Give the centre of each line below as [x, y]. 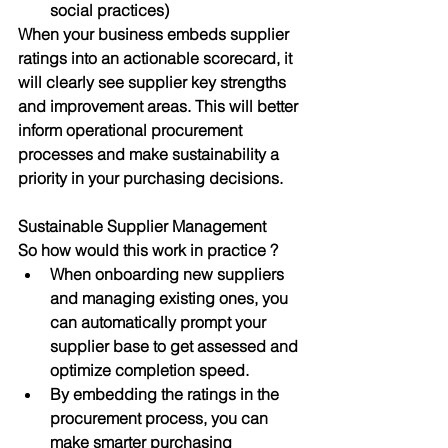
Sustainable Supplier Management [144, 226]
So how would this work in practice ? [150, 250]
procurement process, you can [161, 418]
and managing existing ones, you [171, 298]
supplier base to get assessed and [176, 346]
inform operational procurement [132, 130]
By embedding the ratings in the [166, 394]
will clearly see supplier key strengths [154, 82]
